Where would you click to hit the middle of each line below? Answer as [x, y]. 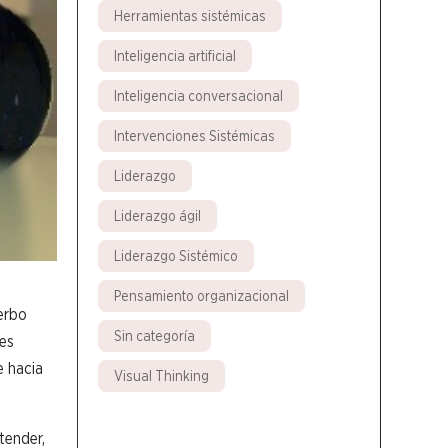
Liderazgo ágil [157, 215]
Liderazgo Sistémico [175, 255]
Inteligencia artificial [174, 55]
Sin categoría [154, 335]
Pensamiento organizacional [201, 295]
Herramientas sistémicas [189, 15]
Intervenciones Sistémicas [194, 135]
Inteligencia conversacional [198, 95]
